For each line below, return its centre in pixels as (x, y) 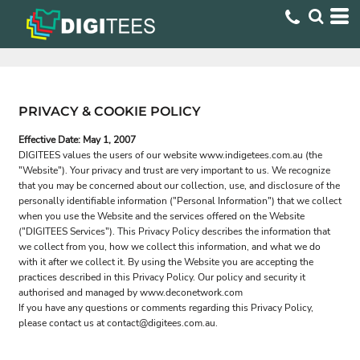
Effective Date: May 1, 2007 (77, 140)
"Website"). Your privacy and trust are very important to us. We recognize (174, 170)
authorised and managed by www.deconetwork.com (131, 292)
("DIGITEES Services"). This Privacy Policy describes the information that (174, 231)
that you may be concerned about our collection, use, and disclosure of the (179, 186)
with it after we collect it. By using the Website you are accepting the (166, 262)
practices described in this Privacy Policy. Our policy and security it (162, 277)
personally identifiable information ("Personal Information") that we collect (180, 201)
